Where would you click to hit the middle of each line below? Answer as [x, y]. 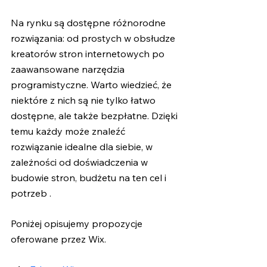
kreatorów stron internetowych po [89, 54]
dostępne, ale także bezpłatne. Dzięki [95, 116]
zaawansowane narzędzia [69, 69]
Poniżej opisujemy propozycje [78, 224]
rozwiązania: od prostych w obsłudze [94, 38]
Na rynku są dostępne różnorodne [89, 23]
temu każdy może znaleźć [69, 131]
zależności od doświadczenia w [80, 162]
